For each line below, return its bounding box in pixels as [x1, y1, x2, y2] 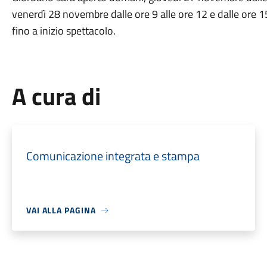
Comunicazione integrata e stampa [26, 147, 200, 165]
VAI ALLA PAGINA [26, 204, 96, 216]
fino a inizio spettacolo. [11, 23, 116, 39]
